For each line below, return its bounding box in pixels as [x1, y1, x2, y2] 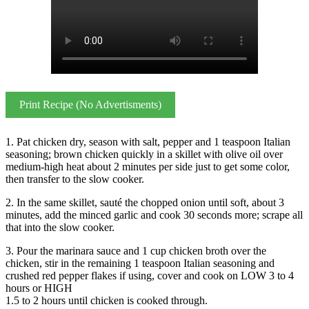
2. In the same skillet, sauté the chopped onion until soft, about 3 [6, 196, 284, 208]
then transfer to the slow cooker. [6, 172, 144, 185]
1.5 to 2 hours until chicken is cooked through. [6, 294, 208, 306]
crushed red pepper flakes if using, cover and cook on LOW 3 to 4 [6, 269, 294, 281]
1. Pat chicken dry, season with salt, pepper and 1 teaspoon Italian [6, 135, 290, 148]
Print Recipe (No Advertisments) [19, 98, 161, 110]
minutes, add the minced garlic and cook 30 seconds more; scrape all [6, 208, 303, 221]
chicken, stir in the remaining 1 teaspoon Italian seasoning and [6, 257, 275, 269]
